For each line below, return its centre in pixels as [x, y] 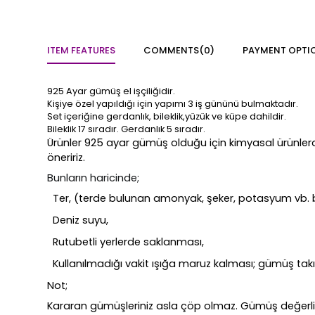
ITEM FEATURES [82, 51]
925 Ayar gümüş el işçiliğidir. [111, 91]
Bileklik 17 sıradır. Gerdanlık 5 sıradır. [127, 129]
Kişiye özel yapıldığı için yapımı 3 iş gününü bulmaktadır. [173, 104]
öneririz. [66, 158]
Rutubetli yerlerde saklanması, [129, 242]
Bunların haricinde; [94, 178]
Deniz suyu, [81, 220]
